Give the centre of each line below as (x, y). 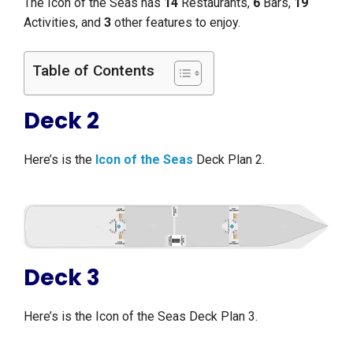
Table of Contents (93, 71)
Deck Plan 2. (230, 160)
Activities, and (62, 23)
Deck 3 (62, 278)
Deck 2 (61, 121)
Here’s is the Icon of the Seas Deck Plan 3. (144, 317)
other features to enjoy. (179, 23)
